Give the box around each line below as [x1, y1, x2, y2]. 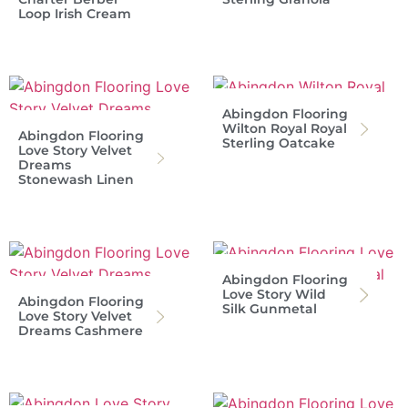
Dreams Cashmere [18, 321, 143, 339]
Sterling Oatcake [222, 134, 335, 151]
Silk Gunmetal [222, 300, 317, 317]
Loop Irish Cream [18, 5, 131, 22]
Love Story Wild [222, 285, 326, 302]
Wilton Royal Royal [222, 119, 347, 137]
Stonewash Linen [18, 170, 134, 188]
